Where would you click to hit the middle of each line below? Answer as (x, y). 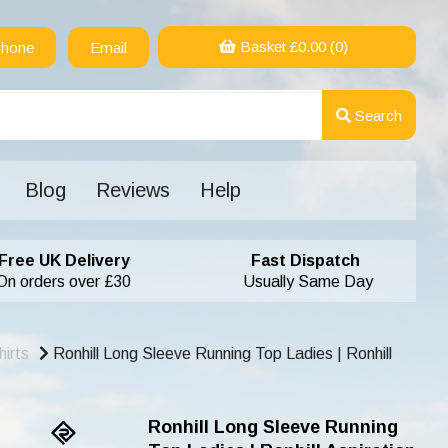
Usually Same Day (291, 281)
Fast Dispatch (291, 260)
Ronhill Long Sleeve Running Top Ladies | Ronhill (220, 353)
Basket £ (266, 46)
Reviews (132, 190)
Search (376, 115)
